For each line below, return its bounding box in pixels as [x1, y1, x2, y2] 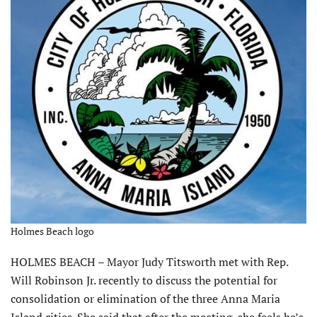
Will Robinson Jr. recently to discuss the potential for [11, 272, 277, 289]
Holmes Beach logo [11, 224, 94, 238]
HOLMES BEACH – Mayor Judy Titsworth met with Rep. [11, 254, 288, 270]
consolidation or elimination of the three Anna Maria [11, 291, 280, 307]
